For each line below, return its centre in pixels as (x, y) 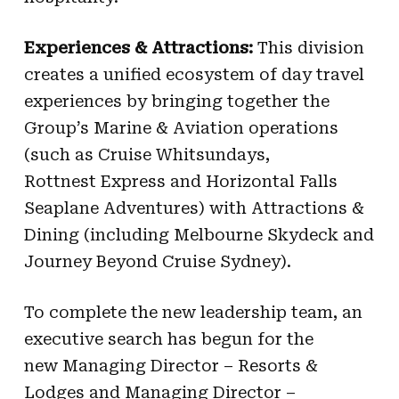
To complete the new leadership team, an (193, 312)
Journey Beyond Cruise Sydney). (157, 261)
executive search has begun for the (168, 338)
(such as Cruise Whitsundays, (147, 154)
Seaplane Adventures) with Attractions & (194, 208)
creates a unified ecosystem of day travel (194, 74)
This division (308, 47)
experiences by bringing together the (176, 101)
